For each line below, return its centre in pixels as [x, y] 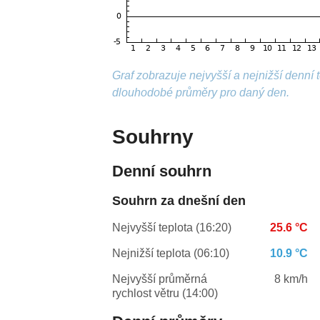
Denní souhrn [162, 171]
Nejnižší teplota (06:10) [171, 254]
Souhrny [153, 137]
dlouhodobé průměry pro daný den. [201, 93]
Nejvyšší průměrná [160, 279]
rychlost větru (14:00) [165, 294]
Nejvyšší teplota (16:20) [172, 228]
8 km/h [291, 279]
